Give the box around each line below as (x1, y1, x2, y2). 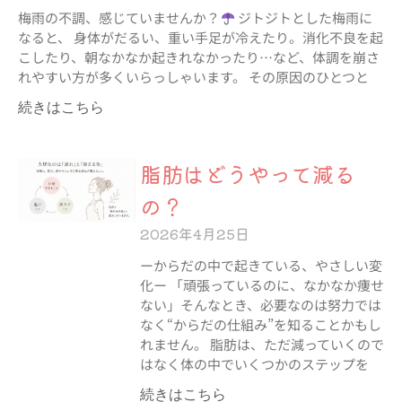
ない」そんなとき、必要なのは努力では (139, 295, 381, 314)
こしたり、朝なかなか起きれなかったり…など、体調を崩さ (18, 48, 380, 66)
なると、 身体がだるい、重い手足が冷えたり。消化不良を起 (18, 28, 383, 47)
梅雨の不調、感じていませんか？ (18, 8, 220, 27)
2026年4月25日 (139, 223, 249, 244)
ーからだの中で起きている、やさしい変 (139, 256, 382, 275)
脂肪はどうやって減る (139, 158, 355, 189)
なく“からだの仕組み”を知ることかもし (139, 315, 381, 334)
